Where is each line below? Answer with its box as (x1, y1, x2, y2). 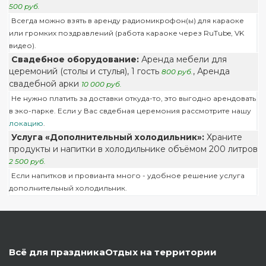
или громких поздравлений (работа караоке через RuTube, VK (8, 28, 244, 37)
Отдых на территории (105, 246, 217, 258)
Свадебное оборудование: (11, 54, 139, 65)
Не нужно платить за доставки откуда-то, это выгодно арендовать (11, 94, 256, 103)
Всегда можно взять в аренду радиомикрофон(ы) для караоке (11, 16, 244, 25)
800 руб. (161, 67, 193, 76)
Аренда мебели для (138, 54, 227, 65)
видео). (8, 41, 36, 50)
